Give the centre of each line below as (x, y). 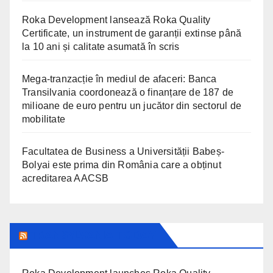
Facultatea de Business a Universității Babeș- (123, 152)
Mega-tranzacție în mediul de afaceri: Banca (119, 79)
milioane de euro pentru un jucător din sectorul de (132, 106)
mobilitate (44, 119)
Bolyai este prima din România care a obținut (122, 165)
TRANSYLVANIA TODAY (92, 236)
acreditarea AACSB (69, 179)
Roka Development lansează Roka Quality (116, 20)
